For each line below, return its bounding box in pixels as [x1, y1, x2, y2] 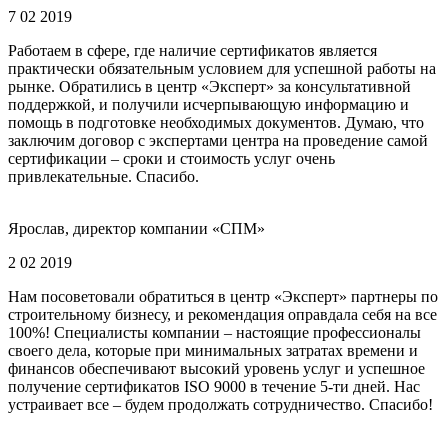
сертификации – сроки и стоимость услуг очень [8, 149, 335, 167]
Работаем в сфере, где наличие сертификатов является [8, 41, 377, 59]
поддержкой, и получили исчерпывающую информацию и [8, 95, 409, 113]
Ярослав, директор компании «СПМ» [8, 219, 265, 237]
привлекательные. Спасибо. [8, 167, 199, 185]
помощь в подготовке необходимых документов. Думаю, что [8, 113, 424, 131]
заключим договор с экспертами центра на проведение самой [8, 131, 428, 149]
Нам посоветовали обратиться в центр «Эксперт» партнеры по [8, 287, 438, 305]
